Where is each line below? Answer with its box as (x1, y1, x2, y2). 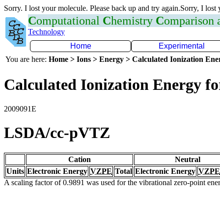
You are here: (5, 55, 49, 63)
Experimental (159, 42, 205, 50)
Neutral (175, 155, 200, 164)
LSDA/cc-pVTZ (4, 124, 110, 142)
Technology (28, 27, 65, 36)
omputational (36, 14, 103, 27)
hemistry (111, 14, 156, 27)
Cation (68, 155, 91, 164)
